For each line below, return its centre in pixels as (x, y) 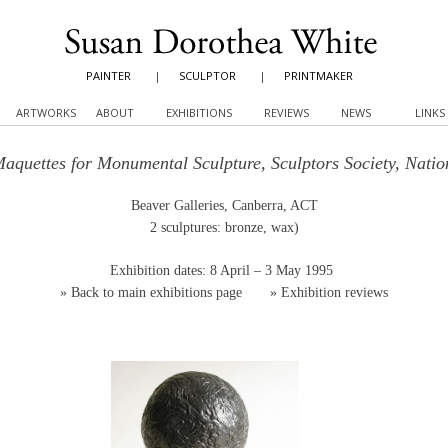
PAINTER (108, 75)
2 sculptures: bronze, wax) (224, 227)
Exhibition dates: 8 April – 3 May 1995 (223, 270)
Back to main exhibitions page (156, 292)
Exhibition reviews (334, 292)
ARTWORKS (46, 112)
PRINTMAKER (318, 75)
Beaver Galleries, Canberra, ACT (224, 205)
